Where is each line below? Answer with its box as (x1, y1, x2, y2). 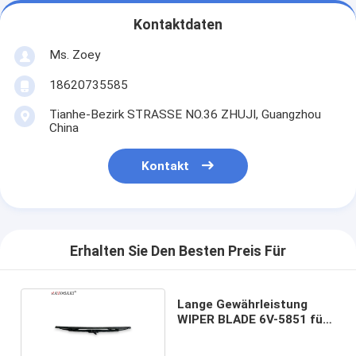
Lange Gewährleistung (177, 296, 308, 311)
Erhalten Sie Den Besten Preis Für (70, 243, 286, 260)
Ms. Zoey (48, 47, 100, 62)
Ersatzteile (177, 327, 243, 342)
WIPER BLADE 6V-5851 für (177, 311, 328, 327)
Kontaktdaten (133, 17, 222, 33)
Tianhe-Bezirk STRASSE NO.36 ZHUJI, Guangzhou (48, 106, 321, 122)
